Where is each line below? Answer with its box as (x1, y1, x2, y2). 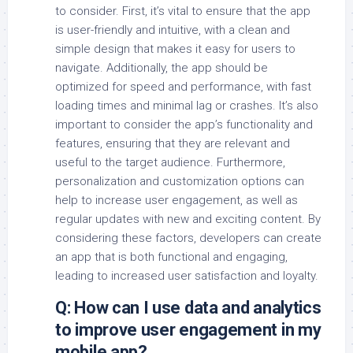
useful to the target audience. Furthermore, (55, 155, 285, 170)
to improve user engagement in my (55, 320, 321, 340)
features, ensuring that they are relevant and (55, 136, 290, 151)
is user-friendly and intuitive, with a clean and (55, 23, 290, 38)
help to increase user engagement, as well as (55, 193, 298, 208)
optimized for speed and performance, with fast (55, 80, 311, 95)
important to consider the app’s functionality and (55, 117, 313, 132)
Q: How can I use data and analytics (55, 298, 321, 318)
